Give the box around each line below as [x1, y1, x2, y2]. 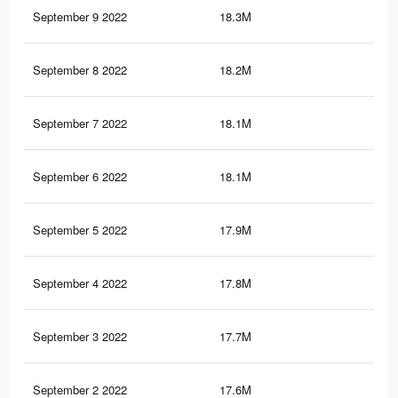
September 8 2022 [33, 61, 127, 79]
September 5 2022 [33, 221, 127, 239]
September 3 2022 [33, 328, 127, 346]
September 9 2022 [33, 8, 127, 26]
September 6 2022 [33, 168, 127, 186]
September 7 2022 [33, 115, 127, 132]
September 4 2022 [33, 275, 127, 292]
